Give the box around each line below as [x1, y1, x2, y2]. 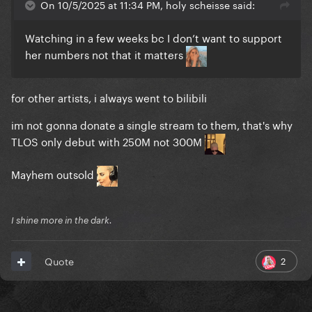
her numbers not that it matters [25, 45, 186, 63]
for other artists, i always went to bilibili [11, 88, 207, 106]
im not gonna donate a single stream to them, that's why [11, 116, 292, 133]
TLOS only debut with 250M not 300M [11, 132, 205, 150]
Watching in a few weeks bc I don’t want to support [25, 29, 282, 46]
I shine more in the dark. [11, 214, 112, 226]
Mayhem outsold [11, 164, 97, 182]
